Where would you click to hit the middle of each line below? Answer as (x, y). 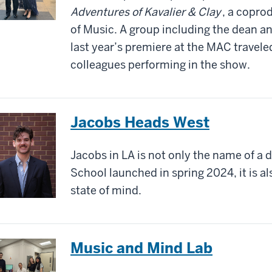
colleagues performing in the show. (160, 64)
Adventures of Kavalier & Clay (146, 12)
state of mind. (106, 190)
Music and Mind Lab (141, 248)
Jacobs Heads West (140, 122)
